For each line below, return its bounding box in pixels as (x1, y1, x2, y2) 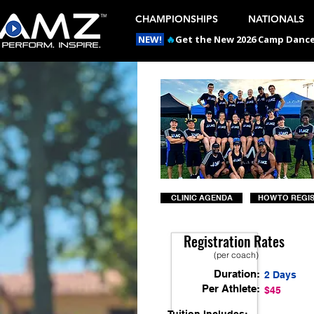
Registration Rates (183, 231, 285, 252)
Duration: (214, 268, 260, 280)
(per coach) (214, 250, 259, 260)
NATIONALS (248, 13, 304, 25)
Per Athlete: (202, 282, 260, 294)
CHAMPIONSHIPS (135, 13, 218, 25)
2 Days (264, 269, 296, 280)
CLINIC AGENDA (170, 193, 233, 203)
